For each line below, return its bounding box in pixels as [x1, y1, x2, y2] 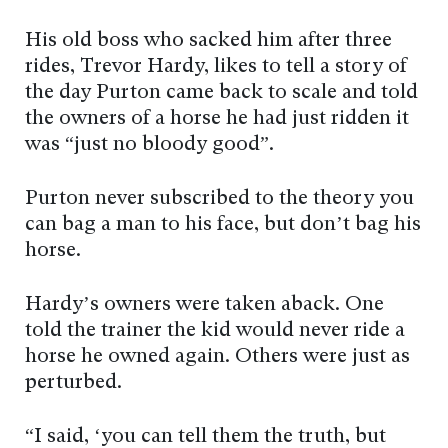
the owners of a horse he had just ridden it [25, 108, 409, 129]
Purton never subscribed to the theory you [25, 188, 414, 209]
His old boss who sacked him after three [25, 30, 392, 51]
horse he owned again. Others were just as [25, 346, 410, 367]
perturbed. [25, 372, 122, 393]
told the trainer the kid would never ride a [25, 320, 405, 341]
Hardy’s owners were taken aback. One [25, 294, 384, 315]
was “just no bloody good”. [25, 134, 274, 155]
